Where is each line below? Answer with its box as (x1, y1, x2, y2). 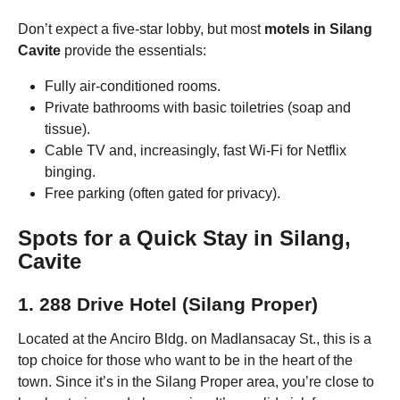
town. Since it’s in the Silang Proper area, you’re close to (18, 374, 374, 390)
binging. (45, 164, 96, 180)
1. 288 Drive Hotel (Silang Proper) (18, 294, 318, 315)
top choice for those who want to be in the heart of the (18, 353, 353, 369)
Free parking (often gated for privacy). (45, 186, 280, 202)
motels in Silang (264, 21, 372, 37)
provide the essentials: (61, 43, 206, 59)
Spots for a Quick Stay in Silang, (18, 225, 351, 250)
